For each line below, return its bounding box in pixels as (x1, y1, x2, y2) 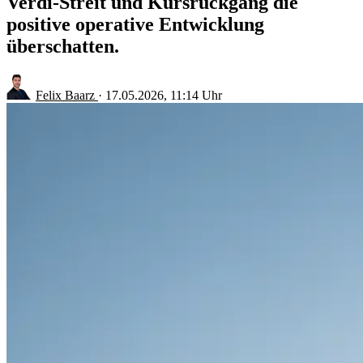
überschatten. (6, 35, 119, 57)
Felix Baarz (36, 88, 98, 102)
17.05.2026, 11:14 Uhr (105, 88, 222, 102)
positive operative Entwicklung (6, 13, 264, 35)
